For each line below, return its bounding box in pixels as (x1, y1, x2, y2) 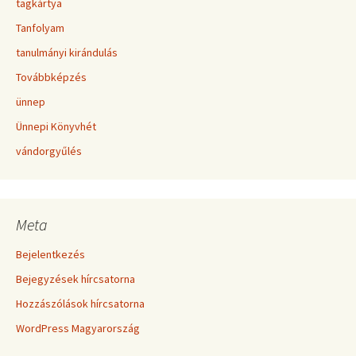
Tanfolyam (16, 21, 64, 35)
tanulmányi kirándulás (16, 45, 118, 60)
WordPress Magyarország (16, 321, 140, 335)
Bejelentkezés (16, 247, 85, 261)
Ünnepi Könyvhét (16, 119, 96, 133)
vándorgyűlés (16, 144, 82, 158)
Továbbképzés (16, 70, 87, 84)
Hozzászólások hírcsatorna (16, 296, 145, 311)
